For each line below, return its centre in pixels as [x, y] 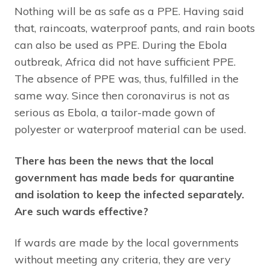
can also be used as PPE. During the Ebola [121, 45]
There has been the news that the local [114, 161]
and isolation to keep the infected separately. [129, 195]
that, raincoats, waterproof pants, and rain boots [135, 28]
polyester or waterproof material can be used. [130, 130]
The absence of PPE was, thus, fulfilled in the [127, 79]
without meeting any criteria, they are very [123, 260]
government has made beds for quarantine [124, 178]
